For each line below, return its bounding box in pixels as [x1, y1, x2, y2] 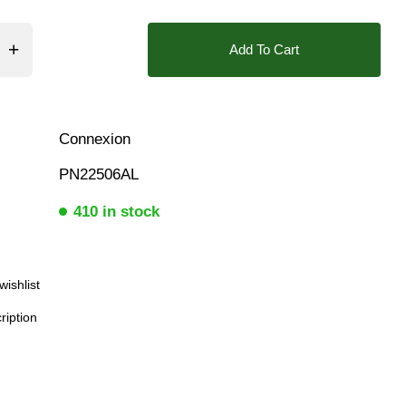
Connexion [54, 130, 131, 148]
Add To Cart [229, 41, 300, 57]
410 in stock [73, 203, 160, 221]
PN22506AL [54, 166, 140, 184]
